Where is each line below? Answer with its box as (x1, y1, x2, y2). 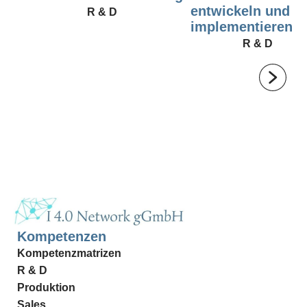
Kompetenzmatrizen (17, 247, 121, 259)
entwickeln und (191, 3, 290, 19)
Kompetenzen (17, 228, 106, 244)
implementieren (191, 19, 293, 35)
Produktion (17, 281, 75, 293)
